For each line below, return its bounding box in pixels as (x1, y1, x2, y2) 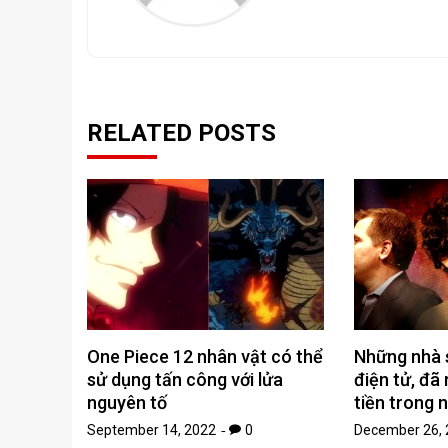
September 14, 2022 (87, 422, 216, 439)
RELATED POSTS (87, 119, 276, 148)
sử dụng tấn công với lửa (87, 369, 283, 391)
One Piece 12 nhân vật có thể (87, 346, 323, 368)
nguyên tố (87, 392, 167, 414)
